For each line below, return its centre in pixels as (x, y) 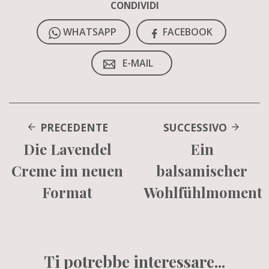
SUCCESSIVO (196, 127)
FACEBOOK (188, 32)
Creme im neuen (67, 171)
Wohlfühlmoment (203, 192)
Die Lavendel (67, 149)
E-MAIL (138, 63)
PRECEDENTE (73, 127)
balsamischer (202, 171)
